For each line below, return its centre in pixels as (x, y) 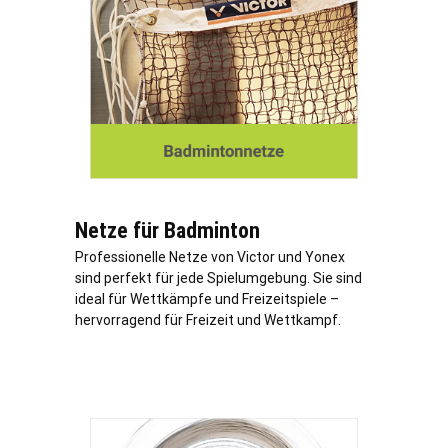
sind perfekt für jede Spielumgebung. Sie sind (218, 277)
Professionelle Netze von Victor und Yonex (210, 256)
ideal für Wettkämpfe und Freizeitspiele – (207, 298)
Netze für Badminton (167, 230)
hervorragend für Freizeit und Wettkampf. (208, 319)
